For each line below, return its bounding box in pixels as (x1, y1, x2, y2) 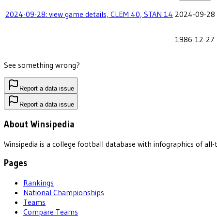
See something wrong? (4, 60, 80, 70)
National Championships (23, 187, 104, 198)
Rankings (23, 178, 54, 188)
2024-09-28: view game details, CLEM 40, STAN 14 (5, 9, 173, 19)
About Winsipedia (4, 119, 75, 130)
